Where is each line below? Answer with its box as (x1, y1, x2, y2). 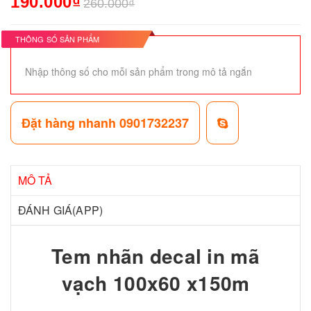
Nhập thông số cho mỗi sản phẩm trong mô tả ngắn (25, 64, 252, 78)
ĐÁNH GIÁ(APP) (18, 201, 103, 218)
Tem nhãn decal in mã (51, 241, 260, 270)
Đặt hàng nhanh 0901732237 (22, 113, 189, 132)
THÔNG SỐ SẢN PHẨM (15, 33, 99, 44)
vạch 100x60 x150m (61, 268, 250, 297)
